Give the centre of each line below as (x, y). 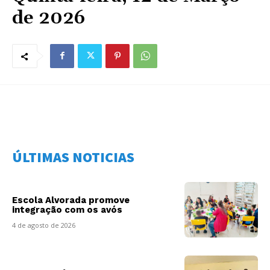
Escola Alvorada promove (71, 200)
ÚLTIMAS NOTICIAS (73, 157)
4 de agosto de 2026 (44, 225)
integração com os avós (67, 210)
